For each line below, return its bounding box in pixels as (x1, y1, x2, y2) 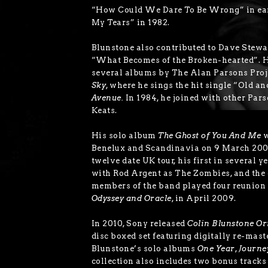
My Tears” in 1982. (91, 18, 170, 28)
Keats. (91, 106, 117, 115)
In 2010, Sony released (91, 219, 188, 229)
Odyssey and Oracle (91, 194, 172, 203)
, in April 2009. (171, 194, 236, 203)
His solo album (91, 131, 159, 141)
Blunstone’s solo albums (91, 244, 197, 254)
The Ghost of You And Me (158, 131, 261, 141)
